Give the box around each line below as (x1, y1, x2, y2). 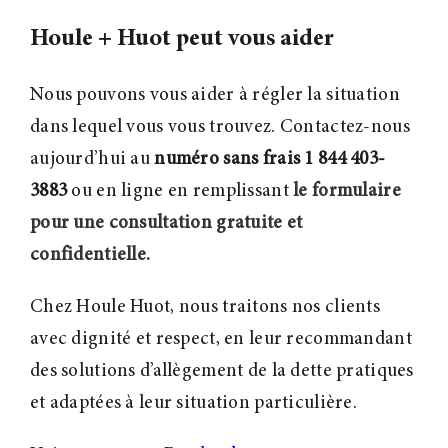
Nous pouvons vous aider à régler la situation (29, 86, 400, 106)
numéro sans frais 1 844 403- (154, 150, 386, 170)
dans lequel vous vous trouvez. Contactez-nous (29, 118, 410, 138)
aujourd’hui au (29, 150, 155, 170)
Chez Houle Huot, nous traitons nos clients (29, 298, 380, 318)
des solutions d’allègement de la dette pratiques (29, 362, 414, 382)
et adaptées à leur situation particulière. (29, 394, 357, 414)
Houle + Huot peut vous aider (29, 26, 334, 52)
